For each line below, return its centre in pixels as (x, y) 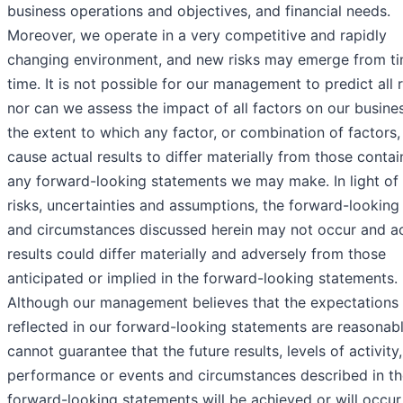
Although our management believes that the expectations (203, 302)
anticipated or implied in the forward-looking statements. (202, 278)
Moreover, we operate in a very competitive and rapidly (197, 35)
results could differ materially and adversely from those (197, 253)
